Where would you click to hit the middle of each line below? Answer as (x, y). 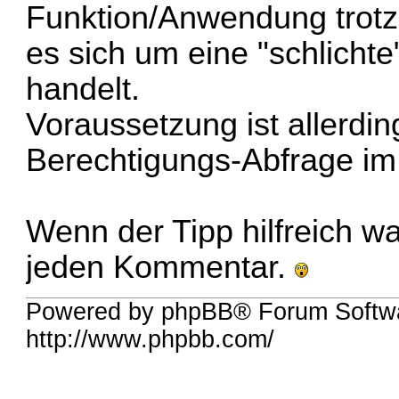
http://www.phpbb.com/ (151, 340)
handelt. (83, 89)
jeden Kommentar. (161, 267)
